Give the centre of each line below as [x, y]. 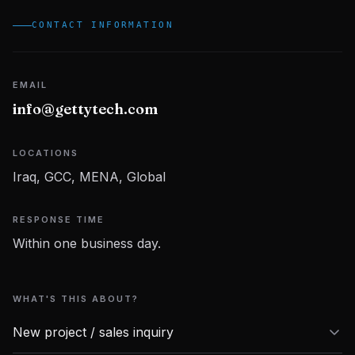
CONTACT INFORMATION [103, 25]
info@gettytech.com [85, 109]
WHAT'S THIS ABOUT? [76, 299]
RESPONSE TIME [59, 219]
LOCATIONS [46, 153]
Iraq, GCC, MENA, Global [89, 177]
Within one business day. [87, 243]
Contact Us [177, 42]
